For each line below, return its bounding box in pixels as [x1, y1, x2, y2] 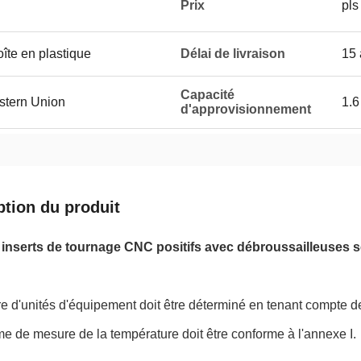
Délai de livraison [180, 47, 285, 60]
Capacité [180, 88, 234, 102]
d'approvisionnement [180, 102, 311, 116]
